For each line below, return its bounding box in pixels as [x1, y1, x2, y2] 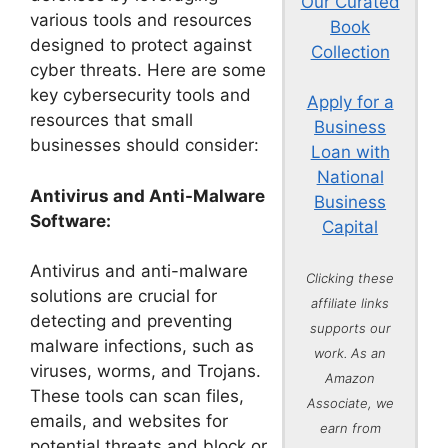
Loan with [310, 141, 390, 162]
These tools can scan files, [30, 386, 244, 406]
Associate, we [306, 394, 394, 411]
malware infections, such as [30, 336, 254, 356]
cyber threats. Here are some [30, 60, 266, 80]
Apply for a [306, 91, 394, 112]
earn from [319, 419, 381, 436]
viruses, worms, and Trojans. [30, 361, 261, 381]
